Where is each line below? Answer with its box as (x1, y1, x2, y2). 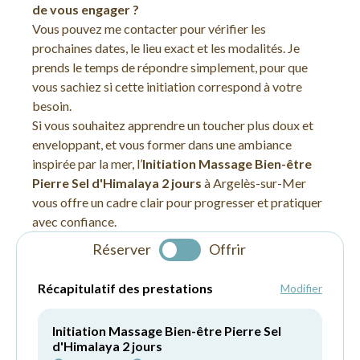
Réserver (92, 240, 151, 258)
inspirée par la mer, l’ (32, 156, 142, 171)
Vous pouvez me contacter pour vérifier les (32, 21, 266, 36)
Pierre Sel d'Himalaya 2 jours (32, 175, 202, 190)
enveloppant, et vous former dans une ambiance (32, 137, 292, 152)
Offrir (209, 240, 247, 258)
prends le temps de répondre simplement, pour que (32, 59, 308, 75)
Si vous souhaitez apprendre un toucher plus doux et (32, 117, 313, 133)
